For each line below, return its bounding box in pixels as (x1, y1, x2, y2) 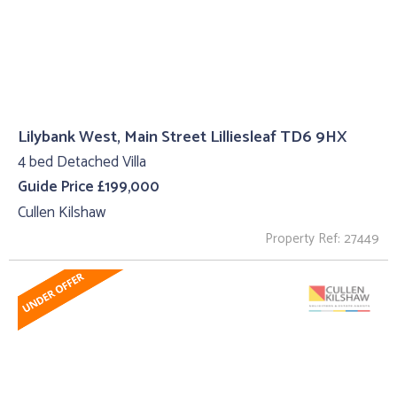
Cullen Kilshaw (18, 200, 105, 226)
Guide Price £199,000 (18, 175, 160, 200)
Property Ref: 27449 (265, 227, 379, 250)
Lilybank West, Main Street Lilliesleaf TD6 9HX (18, 122, 347, 151)
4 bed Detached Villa (18, 149, 146, 175)
